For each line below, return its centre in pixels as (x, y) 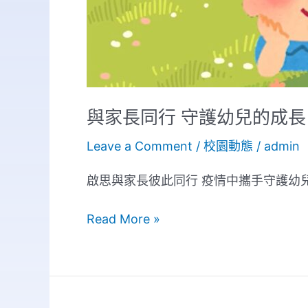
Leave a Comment (140, 146)
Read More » (123, 219)
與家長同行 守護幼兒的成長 (196, 117)
